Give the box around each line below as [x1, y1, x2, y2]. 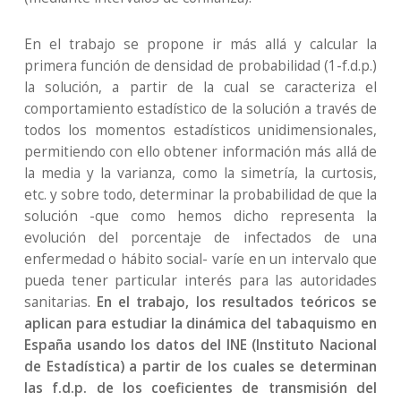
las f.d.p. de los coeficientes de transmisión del [23, 379, 378, 397]
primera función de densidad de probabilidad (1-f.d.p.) [23, 56, 378, 75]
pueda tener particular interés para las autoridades [23, 271, 378, 290]
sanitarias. [23, 293, 98, 311]
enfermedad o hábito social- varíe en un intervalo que [23, 250, 378, 269]
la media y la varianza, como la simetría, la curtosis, [23, 164, 378, 183]
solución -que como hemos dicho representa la [23, 207, 378, 226]
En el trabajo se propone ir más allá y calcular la [23, 35, 378, 54]
